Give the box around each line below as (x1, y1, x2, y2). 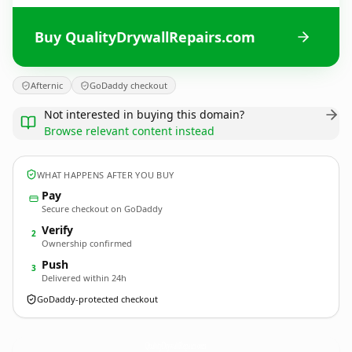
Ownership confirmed (42, 237, 132, 249)
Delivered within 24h (42, 272, 126, 284)
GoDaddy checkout (90, 79, 167, 91)
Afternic (31, 79, 63, 91)
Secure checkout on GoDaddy (42, 203, 163, 214)
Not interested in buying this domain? (44, 107, 244, 122)
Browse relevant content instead (44, 123, 214, 138)
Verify (42, 222, 73, 237)
